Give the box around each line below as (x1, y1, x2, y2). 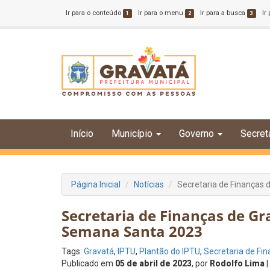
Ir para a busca (200, 9, 248, 17)
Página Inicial (71, 180, 121, 189)
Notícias (134, 180, 164, 189)
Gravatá (84, 246, 114, 256)
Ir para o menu (138, 9, 186, 17)
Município (111, 128, 152, 139)
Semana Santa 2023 (61, 221, 202, 241)
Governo (179, 128, 214, 139)
